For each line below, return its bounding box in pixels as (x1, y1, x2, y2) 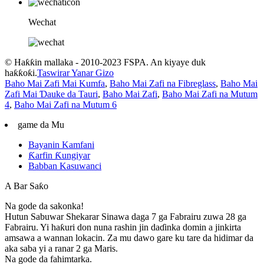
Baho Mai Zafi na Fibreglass (110, 78, 216, 89)
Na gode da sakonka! (5, 201, 84, 212)
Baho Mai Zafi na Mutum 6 (14, 100, 117, 110)
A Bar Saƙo (5, 181, 48, 192)
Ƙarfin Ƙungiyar (28, 150, 90, 161)
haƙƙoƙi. (5, 68, 37, 78)
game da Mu (18, 120, 64, 130)
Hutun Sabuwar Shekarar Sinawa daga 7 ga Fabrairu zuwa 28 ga (5, 212, 246, 222)
